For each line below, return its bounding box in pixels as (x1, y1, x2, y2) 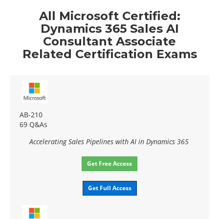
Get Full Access (88, 184, 131, 193)
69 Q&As (20, 120, 47, 130)
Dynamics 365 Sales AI (40, 22, 179, 36)
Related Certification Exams (22, 47, 197, 62)
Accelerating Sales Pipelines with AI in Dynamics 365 (29, 137, 189, 147)
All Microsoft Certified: (39, 9, 180, 23)
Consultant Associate (43, 34, 176, 49)
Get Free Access (87, 159, 132, 168)
